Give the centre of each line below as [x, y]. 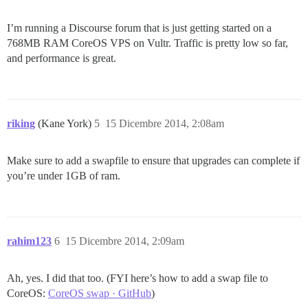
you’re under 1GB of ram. [64, 176]
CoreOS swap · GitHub [100, 294]
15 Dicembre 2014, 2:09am [125, 241]
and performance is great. [62, 58]
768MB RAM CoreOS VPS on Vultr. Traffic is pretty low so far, [147, 43]
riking [21, 124]
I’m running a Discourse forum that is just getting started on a [139, 28]
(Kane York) [66, 124]
